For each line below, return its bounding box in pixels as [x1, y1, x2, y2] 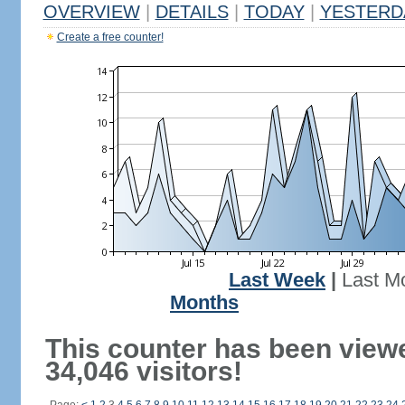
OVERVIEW [42, 2, 140, 22]
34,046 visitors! [44, 356, 242, 386]
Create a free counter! [56, 31, 164, 43]
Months [170, 292, 239, 314]
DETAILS [155, 2, 229, 22]
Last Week [229, 269, 325, 291]
